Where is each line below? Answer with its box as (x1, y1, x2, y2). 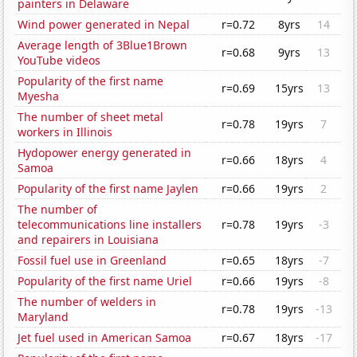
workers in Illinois (18, 124, 113, 140)
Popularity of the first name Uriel (18, 273, 193, 289)
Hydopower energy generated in (18, 145, 192, 161)
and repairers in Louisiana (18, 232, 159, 248)
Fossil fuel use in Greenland (18, 253, 167, 269)
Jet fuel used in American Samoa (18, 330, 192, 346)
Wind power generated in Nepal (18, 17, 190, 33)
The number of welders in (18, 294, 157, 310)
